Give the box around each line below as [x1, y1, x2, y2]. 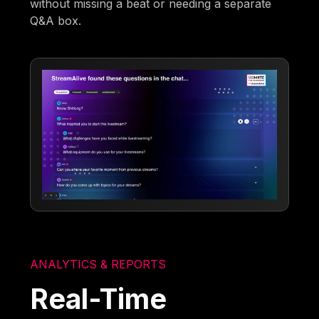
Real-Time [30, 281, 167, 315]
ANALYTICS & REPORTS [30, 256, 167, 271]
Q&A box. [30, 14, 82, 28]
